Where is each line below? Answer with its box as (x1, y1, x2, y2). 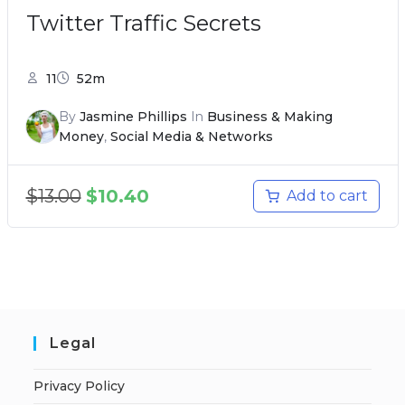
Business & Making (206, 108, 333, 126)
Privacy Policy (33, 378, 126, 395)
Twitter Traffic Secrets (25, 10, 261, 37)
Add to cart (286, 187, 368, 205)
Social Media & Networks (109, 128, 273, 146)
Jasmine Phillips (79, 108, 187, 126)
